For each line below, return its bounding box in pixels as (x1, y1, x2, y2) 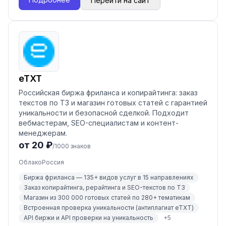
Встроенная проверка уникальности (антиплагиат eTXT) (24, 204, 194, 211)
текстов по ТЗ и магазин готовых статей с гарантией (19, 98, 207, 107)
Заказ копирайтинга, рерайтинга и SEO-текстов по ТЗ (24, 184, 185, 191)
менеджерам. (19, 129, 67, 137)
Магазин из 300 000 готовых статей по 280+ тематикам (24, 194, 190, 201)
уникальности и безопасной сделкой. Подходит (19, 108, 189, 117)
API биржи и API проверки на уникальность (24, 214, 153, 221)
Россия (42, 158, 64, 166)
